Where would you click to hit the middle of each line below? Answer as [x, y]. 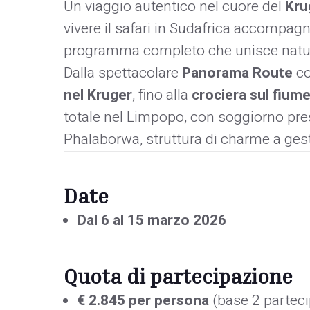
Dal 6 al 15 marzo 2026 [152, 220]
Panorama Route [237, 73]
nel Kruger [98, 95]
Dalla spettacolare [123, 73]
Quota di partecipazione [178, 276]
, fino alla [162, 95]
